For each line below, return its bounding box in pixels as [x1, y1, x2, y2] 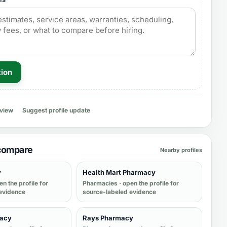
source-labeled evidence [83, 188, 156, 196]
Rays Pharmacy [83, 214, 133, 222]
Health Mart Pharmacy [83, 168, 156, 176]
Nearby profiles [160, 146, 202, 154]
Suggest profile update [22, 106, 90, 114]
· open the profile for [118, 179, 179, 187]
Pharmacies [83, 179, 118, 187]
